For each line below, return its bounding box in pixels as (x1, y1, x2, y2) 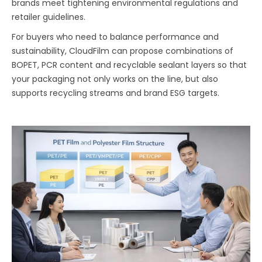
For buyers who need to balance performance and (12, 30, 219, 43)
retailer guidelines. (12, 11, 86, 23)
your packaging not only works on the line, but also (12, 73, 219, 85)
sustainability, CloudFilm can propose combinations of (12, 44, 234, 57)
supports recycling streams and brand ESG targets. (12, 87, 220, 99)
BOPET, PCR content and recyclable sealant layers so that (12, 58, 247, 71)
